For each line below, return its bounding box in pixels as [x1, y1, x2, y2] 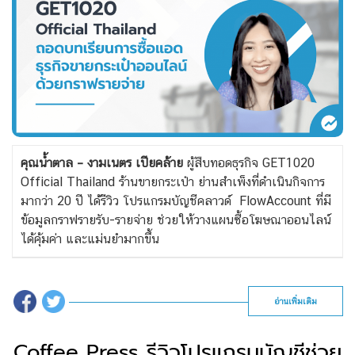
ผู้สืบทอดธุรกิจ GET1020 [183, 155, 315, 170]
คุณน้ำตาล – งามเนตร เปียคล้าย [21, 155, 183, 170]
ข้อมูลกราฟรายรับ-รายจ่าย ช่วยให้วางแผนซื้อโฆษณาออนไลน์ [21, 212, 331, 227]
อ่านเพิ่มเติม [274, 296, 317, 307]
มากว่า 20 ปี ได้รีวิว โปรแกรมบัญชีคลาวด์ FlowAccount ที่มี [21, 193, 331, 208]
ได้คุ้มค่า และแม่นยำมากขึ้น [21, 231, 163, 246]
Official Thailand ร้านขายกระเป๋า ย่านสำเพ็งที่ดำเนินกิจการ [21, 174, 325, 189]
